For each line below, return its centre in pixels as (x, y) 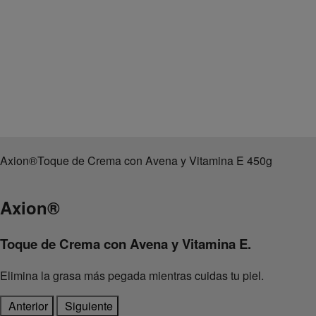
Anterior (28, 305)
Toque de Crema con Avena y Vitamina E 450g (155, 161)
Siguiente (89, 305)
